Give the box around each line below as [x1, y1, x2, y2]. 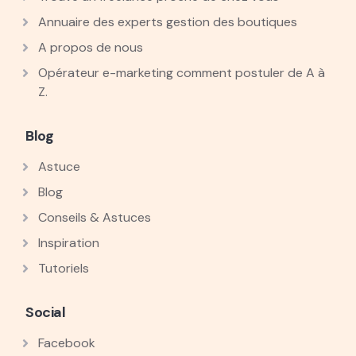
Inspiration [38, 234, 99, 252]
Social [25, 303, 65, 323]
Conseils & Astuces [38, 209, 151, 226]
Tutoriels [38, 260, 89, 277]
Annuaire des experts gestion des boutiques [38, 14, 297, 31]
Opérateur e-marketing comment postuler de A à [38, 64, 325, 82]
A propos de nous [38, 39, 143, 56]
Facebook [38, 335, 95, 352]
